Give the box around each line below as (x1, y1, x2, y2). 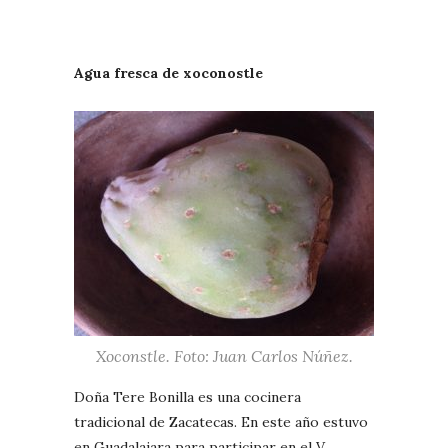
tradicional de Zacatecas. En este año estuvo (74, 412, 368, 431)
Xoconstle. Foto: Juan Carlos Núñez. (95, 345, 353, 366)
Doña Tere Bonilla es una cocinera (74, 387, 301, 406)
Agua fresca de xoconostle (74, 63, 263, 82)
